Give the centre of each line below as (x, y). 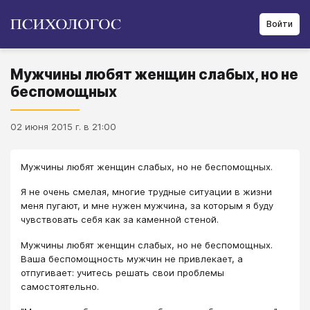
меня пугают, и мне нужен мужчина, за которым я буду (147, 206)
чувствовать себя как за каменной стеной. (120, 220)
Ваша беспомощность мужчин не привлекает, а (132, 258)
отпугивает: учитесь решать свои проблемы (122, 272)
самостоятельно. (60, 286)
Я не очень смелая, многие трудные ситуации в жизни (146, 192)
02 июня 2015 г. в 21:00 (63, 127)
